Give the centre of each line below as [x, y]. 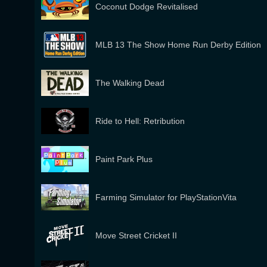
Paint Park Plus [124, 159]
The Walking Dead [130, 83]
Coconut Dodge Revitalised [147, 7]
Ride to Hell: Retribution [140, 121]
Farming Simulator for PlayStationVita [166, 197]
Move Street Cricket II [136, 235]
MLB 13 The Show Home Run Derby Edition [178, 45]
